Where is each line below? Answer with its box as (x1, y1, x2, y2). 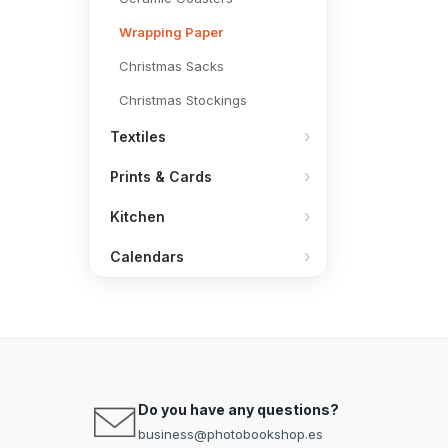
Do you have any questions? (138, 401, 339, 418)
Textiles (110, 128, 166, 145)
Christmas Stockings (119, 92, 247, 108)
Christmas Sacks (119, 58, 224, 74)
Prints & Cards (110, 168, 212, 185)
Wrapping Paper (119, 24, 223, 40)
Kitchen (110, 208, 165, 225)
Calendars (110, 248, 184, 265)
